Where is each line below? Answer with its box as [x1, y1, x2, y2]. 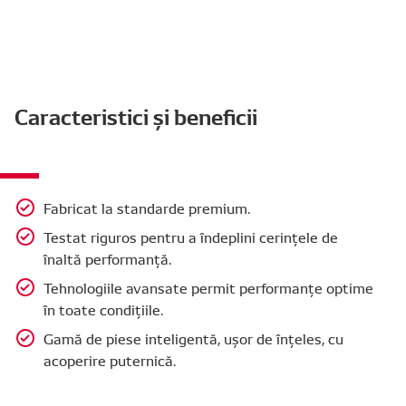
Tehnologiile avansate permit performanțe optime [43, 277, 373, 297]
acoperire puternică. [43, 350, 176, 370]
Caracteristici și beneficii [14, 100, 257, 130]
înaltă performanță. [43, 248, 171, 268]
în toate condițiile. [43, 299, 163, 319]
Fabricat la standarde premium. [43, 198, 250, 217]
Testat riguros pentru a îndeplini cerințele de [43, 227, 338, 246]
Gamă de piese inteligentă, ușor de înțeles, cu [43, 328, 343, 348]
